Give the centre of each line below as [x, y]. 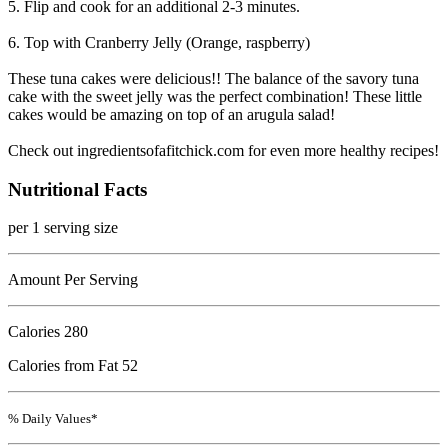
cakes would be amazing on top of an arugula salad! [171, 114]
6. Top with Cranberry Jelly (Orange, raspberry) [159, 42]
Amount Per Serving [73, 280]
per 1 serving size [63, 228]
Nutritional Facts [77, 189]
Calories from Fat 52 [73, 366]
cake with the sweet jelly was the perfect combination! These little [215, 96]
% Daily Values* [53, 419]
